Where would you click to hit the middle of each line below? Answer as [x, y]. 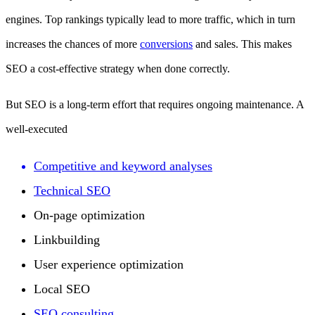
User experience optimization [109, 264]
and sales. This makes [242, 44]
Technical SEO [72, 190]
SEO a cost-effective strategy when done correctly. [118, 68]
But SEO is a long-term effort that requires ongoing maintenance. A [155, 104]
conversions [166, 44]
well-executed [37, 129]
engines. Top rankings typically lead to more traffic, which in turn [150, 19]
